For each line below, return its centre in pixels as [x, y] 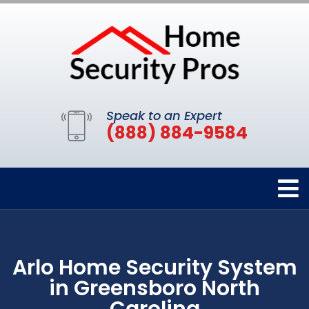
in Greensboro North [154, 289]
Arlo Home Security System [154, 268]
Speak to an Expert [164, 116]
